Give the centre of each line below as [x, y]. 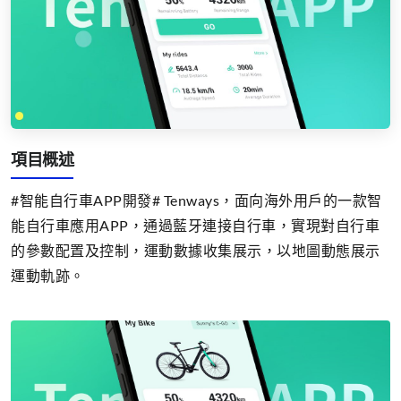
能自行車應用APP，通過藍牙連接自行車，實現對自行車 [195, 225]
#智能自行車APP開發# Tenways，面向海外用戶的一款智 [196, 200]
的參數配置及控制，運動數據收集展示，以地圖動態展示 [196, 250]
